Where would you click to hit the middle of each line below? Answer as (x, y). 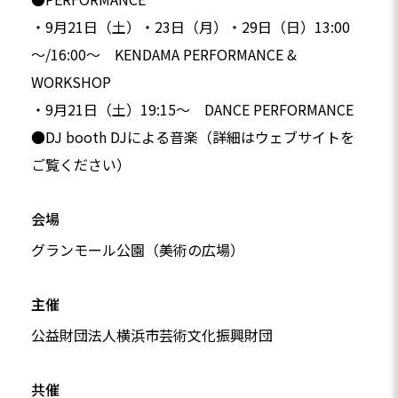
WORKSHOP (71, 82)
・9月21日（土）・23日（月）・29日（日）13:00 (191, 27)
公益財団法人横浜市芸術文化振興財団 (152, 335)
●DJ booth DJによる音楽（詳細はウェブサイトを (193, 137)
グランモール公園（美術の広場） (138, 250)
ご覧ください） (81, 165)
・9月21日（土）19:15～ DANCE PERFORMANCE (192, 110)
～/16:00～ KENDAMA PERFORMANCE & (164, 55)
